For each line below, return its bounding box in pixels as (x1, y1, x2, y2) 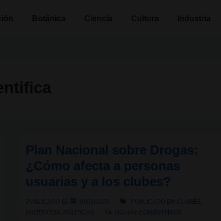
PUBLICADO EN (129, 198, 177, 205)
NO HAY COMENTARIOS (115, 209, 183, 216)
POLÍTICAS (63, 209, 94, 216)
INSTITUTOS (26, 209, 61, 216)
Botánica (32, 14, 66, 23)
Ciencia (84, 14, 112, 23)
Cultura (131, 14, 159, 23)
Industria (178, 14, 211, 23)
